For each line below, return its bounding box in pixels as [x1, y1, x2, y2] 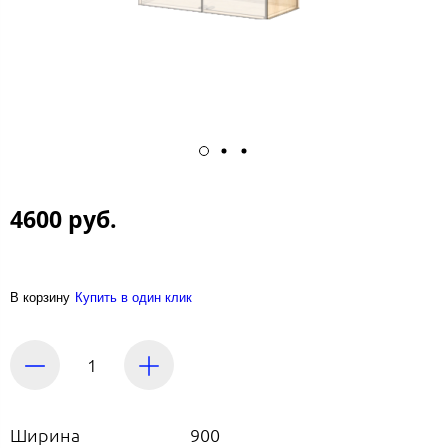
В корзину [10, 290, 70, 306]
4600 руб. [10, 203, 117, 236]
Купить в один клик [75, 290, 192, 306]
